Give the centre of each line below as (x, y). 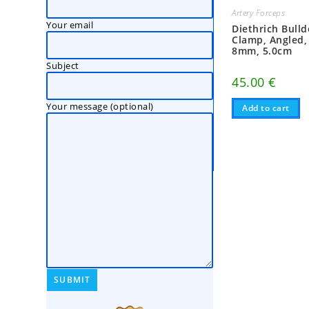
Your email (70, 25)
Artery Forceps (259, 13)
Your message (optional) (100, 106)
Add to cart (266, 108)
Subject (63, 66)
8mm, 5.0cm (262, 51)
